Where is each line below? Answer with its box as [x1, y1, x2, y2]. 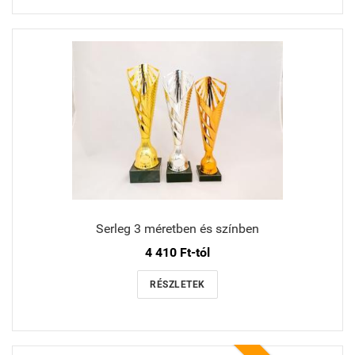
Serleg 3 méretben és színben [96, 221, 259, 237]
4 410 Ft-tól [145, 245, 210, 261]
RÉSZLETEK [150, 279, 205, 291]
